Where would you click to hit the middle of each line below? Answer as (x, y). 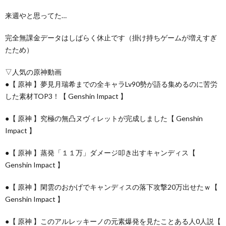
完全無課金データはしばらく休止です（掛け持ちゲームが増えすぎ (111, 37)
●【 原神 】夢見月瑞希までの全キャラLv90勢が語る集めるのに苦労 (111, 84)
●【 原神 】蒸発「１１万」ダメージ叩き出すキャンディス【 (100, 152)
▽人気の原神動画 (33, 72)
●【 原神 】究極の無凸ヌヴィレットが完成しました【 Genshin (104, 118)
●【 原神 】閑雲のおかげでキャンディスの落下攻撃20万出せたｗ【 (111, 187)
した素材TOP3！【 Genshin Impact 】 (66, 96)
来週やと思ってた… (36, 15)
